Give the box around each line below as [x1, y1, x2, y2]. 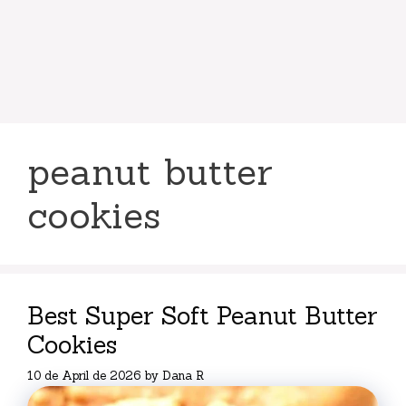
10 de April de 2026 [27, 367, 140, 383]
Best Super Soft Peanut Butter [27, 300, 378, 331]
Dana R [162, 367, 204, 383]
